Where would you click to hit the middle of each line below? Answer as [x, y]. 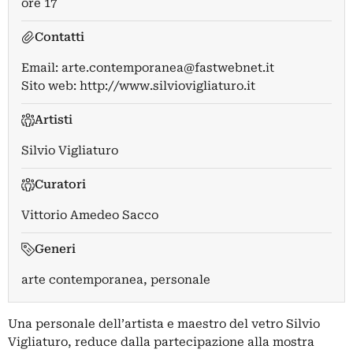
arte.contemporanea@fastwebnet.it [168, 68]
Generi [55, 249]
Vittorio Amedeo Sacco [90, 215]
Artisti [53, 120]
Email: [41, 68]
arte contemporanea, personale [116, 280]
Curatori [60, 184]
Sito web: [50, 86]
